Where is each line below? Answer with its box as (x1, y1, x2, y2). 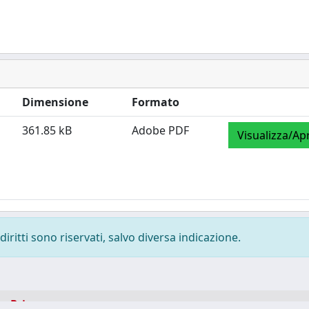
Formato (132, 94, 179, 110)
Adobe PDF (132, 122, 189, 138)
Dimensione (22, 94, 88, 110)
